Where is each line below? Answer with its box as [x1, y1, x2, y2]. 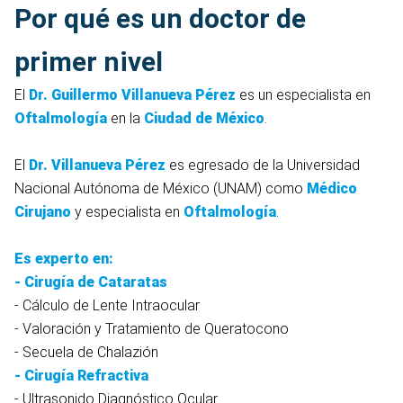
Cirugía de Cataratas [21, 273, 167, 291]
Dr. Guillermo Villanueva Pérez [29, 86, 236, 104]
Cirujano [14, 203, 71, 221]
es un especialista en [236, 86, 371, 104]
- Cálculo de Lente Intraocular [14, 297, 200, 315]
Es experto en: [14, 250, 113, 268]
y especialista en [71, 203, 184, 221]
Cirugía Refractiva [21, 367, 148, 385]
